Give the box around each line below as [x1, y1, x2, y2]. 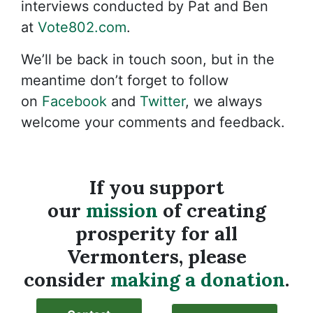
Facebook [42, 93, 107, 110]
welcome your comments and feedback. [21, 114, 289, 131]
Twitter [140, 93, 185, 110]
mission [85, 198, 158, 224]
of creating [157, 198, 266, 224]
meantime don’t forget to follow [21, 72, 228, 89]
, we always [185, 93, 262, 110]
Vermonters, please [66, 244, 247, 270]
